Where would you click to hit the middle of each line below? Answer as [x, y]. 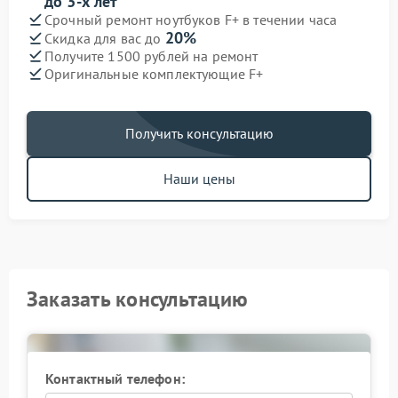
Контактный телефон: [115, 378]
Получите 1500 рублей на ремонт [151, 56]
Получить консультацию [199, 133]
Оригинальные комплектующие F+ [154, 73]
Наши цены [199, 179]
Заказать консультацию [138, 299]
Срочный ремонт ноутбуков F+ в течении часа [191, 19]
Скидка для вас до [105, 38]
